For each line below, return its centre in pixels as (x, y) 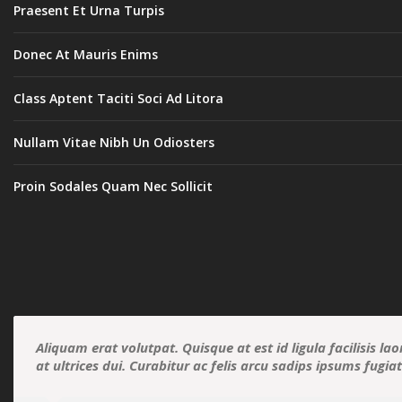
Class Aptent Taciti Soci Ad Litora (118, 99)
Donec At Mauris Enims (86, 55)
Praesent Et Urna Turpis (89, 11)
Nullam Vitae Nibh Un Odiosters (114, 143)
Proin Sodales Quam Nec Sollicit (113, 187)
